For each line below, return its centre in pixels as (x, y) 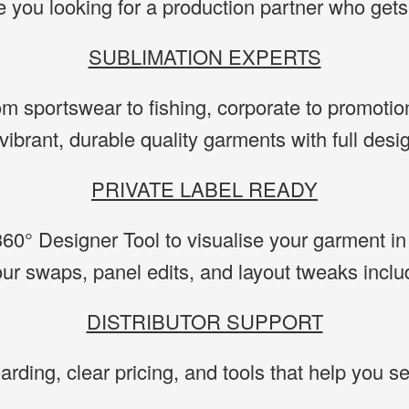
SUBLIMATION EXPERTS (204, 56)
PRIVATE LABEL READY (204, 189)
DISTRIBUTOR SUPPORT (204, 321)
